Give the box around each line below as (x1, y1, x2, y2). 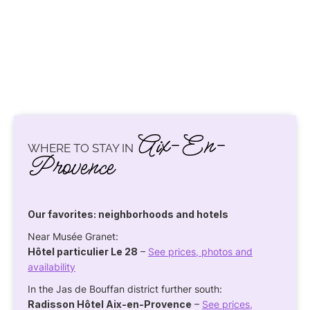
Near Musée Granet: (28, 230, 118, 243)
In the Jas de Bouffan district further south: (28, 283, 222, 295)
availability (28, 261, 75, 273)
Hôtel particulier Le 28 (28, 246, 138, 258)
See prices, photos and (148, 246, 253, 258)
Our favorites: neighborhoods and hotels (28, 208, 228, 221)
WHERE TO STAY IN (28, 141, 136, 156)
